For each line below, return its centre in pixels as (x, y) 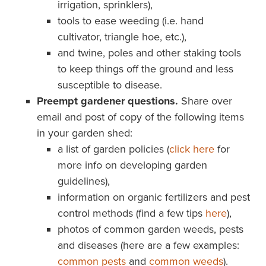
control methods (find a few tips (131, 213)
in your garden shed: (84, 133)
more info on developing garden (132, 165)
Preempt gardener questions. (107, 101)
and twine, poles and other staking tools (149, 53)
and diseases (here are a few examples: (148, 245)
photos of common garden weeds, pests (150, 229)
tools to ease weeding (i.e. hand (130, 21)
